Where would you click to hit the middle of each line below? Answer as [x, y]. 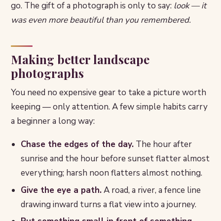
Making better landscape [80, 59]
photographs [47, 73]
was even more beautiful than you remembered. [101, 20]
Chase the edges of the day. [77, 145]
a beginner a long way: [53, 121]
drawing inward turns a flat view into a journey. [109, 204]
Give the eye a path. [61, 190]
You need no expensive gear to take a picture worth [109, 93]
